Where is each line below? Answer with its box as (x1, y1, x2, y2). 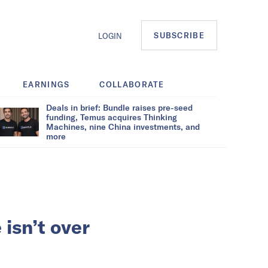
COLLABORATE (99, 79, 165, 89)
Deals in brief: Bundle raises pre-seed (46, 102, 193, 112)
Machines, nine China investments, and (46, 121, 200, 132)
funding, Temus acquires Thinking (46, 111, 177, 122)
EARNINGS (23, 79, 70, 89)
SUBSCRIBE (154, 31, 205, 41)
